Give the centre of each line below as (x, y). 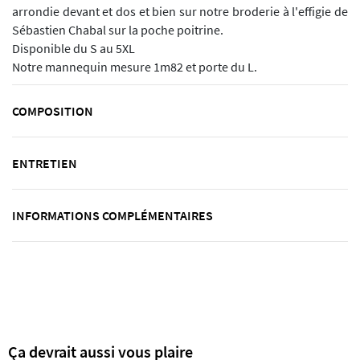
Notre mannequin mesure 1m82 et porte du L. (135, 67)
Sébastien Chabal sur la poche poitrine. (118, 31)
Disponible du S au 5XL (74, 49)
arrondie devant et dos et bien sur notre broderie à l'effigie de (180, 12)
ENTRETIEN (45, 164)
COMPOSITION (53, 111)
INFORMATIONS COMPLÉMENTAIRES (112, 216)
